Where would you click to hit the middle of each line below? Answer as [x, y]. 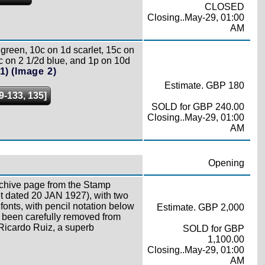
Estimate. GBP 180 [204, 85]
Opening [226, 163]
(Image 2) [34, 71]
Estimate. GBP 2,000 [200, 207]
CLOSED [224, 7]
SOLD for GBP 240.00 [198, 107]
